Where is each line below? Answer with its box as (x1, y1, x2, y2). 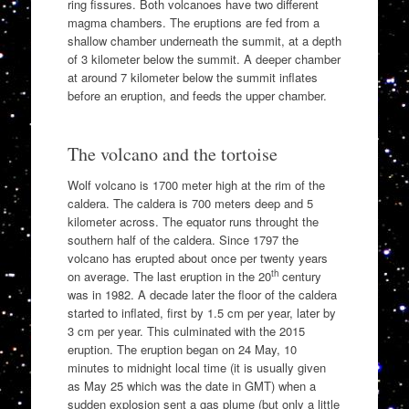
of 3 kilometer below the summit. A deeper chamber (67, 50, 341, 68)
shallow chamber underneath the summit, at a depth (67, 32, 341, 50)
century (278, 267, 321, 286)
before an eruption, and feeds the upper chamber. (67, 87, 327, 105)
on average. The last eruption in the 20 (67, 267, 271, 286)
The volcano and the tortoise (67, 142, 278, 167)
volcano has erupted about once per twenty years (67, 249, 328, 267)
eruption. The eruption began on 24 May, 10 (67, 341, 297, 359)
